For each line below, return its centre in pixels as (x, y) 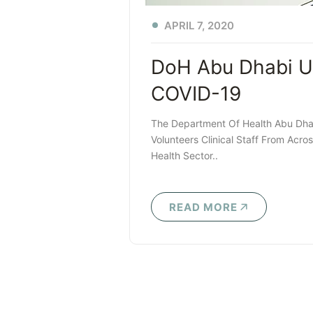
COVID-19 (196, 94)
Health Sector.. (184, 156)
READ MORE (203, 208)
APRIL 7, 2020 (199, 26)
